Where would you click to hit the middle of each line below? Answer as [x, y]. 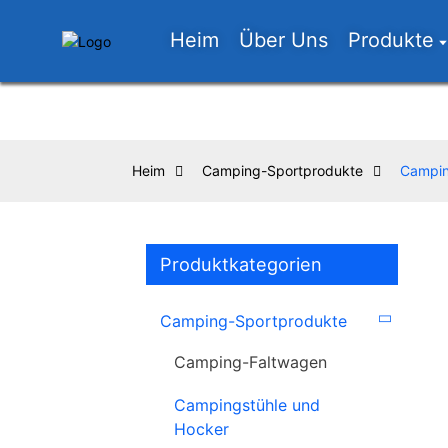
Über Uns [284, 40]
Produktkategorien [241, 264]
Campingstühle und [247, 405]
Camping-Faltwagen [250, 361]
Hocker [201, 429]
